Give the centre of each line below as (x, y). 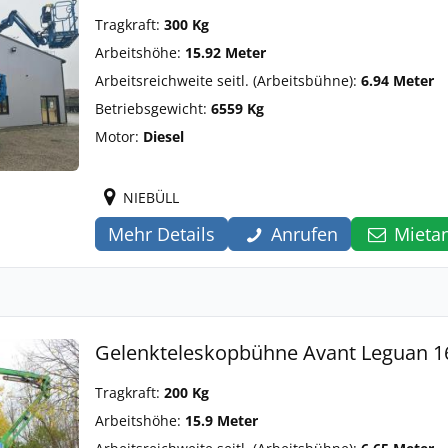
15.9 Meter (221, 420)
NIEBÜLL (151, 197)
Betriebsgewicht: (153, 108)
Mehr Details (161, 234)
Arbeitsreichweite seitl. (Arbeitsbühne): (228, 80)
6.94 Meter (397, 80)
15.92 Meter (225, 52)
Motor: (119, 136)
